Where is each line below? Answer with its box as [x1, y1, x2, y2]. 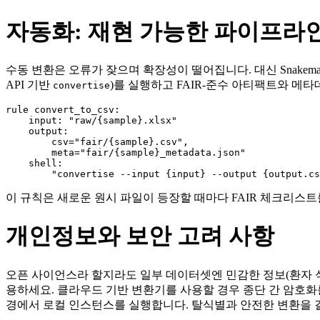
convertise [53, 80, 110, 91]
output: [6, 126, 69, 136]
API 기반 [6, 79, 53, 91]
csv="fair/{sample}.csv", [6, 136, 189, 147]
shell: [6, 158, 63, 169]
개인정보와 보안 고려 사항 [6, 223, 274, 249]
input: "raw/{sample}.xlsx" [6, 115, 177, 126]
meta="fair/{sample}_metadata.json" [6, 147, 246, 158]
